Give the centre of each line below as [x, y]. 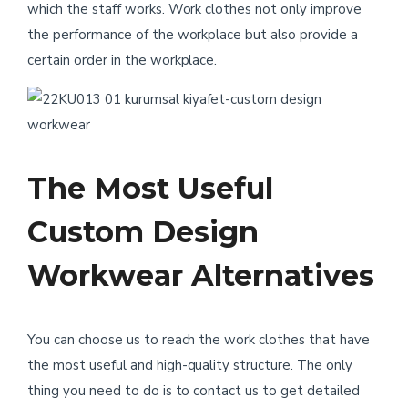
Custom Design [143, 232]
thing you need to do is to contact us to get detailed [194, 391]
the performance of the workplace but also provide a [193, 35]
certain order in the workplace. [122, 60]
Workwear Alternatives [201, 275]
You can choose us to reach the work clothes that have [199, 340]
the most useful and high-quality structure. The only [190, 365]
